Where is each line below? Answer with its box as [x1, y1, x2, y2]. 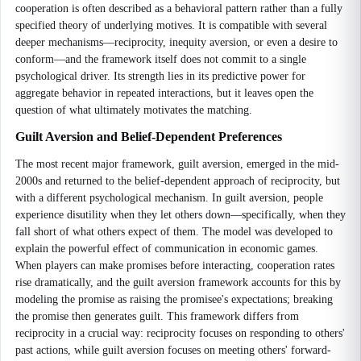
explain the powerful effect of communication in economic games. [15, 243, 318, 255]
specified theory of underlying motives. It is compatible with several [15, 19, 327, 31]
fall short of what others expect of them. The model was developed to [15, 226, 333, 238]
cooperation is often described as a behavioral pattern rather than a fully [15, 2, 342, 15]
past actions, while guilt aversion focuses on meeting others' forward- [15, 344, 331, 356]
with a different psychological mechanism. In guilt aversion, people [15, 192, 323, 204]
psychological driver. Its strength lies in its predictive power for [15, 70, 305, 82]
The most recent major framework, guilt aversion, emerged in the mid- [15, 158, 339, 170]
